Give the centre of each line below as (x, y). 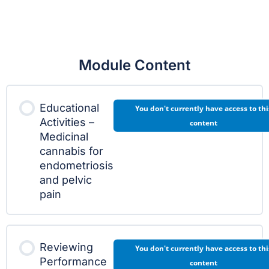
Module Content (134, 65)
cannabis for (71, 151)
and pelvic (66, 180)
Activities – (67, 122)
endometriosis (77, 165)
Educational (69, 107)
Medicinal (64, 136)
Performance (73, 261)
